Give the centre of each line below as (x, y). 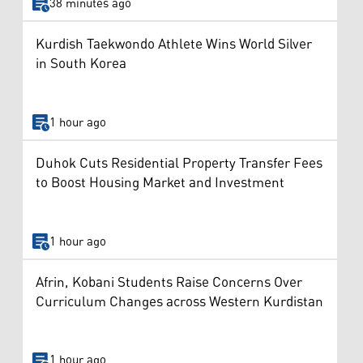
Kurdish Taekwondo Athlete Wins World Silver (174, 45)
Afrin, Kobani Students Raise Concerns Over (169, 282)
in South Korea (81, 64)
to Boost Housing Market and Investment (160, 184)
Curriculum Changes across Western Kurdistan (179, 302)
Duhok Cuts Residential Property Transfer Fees (179, 164)
